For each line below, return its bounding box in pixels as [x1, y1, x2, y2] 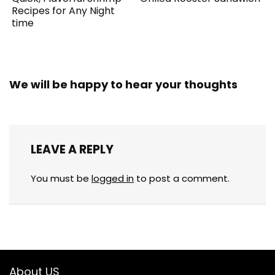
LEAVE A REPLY [31, 141, 114, 158]
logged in [91, 172, 134, 185]
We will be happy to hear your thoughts [9, 77, 238, 93]
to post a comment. [134, 172, 230, 185]
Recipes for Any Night [12, 4, 115, 18]
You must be [31, 172, 91, 185]
